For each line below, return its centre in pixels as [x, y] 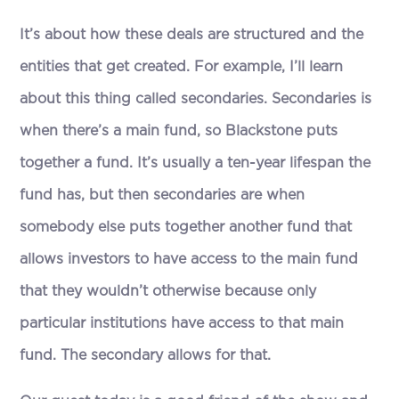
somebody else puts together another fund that [186, 228]
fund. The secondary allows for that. [146, 356]
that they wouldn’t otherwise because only [168, 292]
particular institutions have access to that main [182, 324]
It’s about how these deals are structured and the [192, 35]
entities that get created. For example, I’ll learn [182, 67]
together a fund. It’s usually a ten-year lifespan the [195, 163]
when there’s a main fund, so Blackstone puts [179, 131]
